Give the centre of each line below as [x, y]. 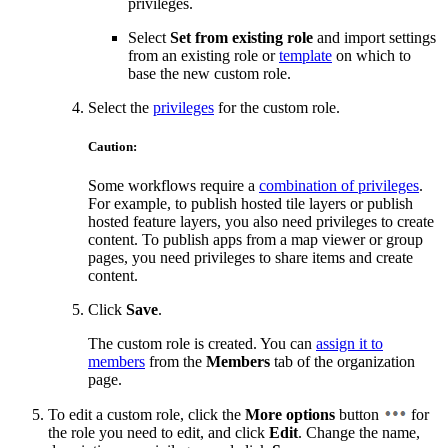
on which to [371, 55]
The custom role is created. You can [202, 343]
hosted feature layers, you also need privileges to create [261, 221]
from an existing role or [203, 55]
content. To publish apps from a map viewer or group [255, 239]
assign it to [349, 343]
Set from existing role [241, 37]
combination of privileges [339, 185]
